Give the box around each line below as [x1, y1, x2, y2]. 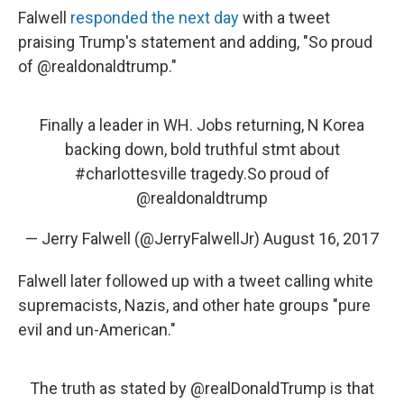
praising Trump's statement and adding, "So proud [18, 32, 372, 51]
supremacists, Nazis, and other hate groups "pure [18, 296, 371, 315]
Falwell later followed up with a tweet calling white [18, 271, 373, 290]
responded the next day [67, 8, 239, 27]
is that [326, 379, 374, 398]
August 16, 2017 [263, 229, 379, 248]
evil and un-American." [18, 320, 176, 339]
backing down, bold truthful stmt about [64, 140, 340, 159]
